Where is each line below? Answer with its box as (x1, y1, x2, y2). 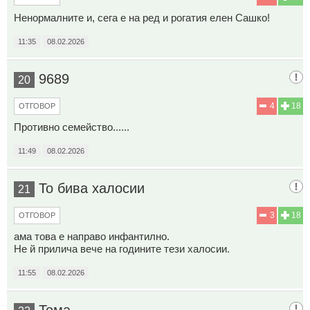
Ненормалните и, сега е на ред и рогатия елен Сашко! (14, 12, 270, 24)
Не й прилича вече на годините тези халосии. (14, 243, 230, 255)
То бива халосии (39, 181, 145, 197)
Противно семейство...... (14, 121, 129, 134)
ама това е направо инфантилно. (14, 230, 170, 243)
